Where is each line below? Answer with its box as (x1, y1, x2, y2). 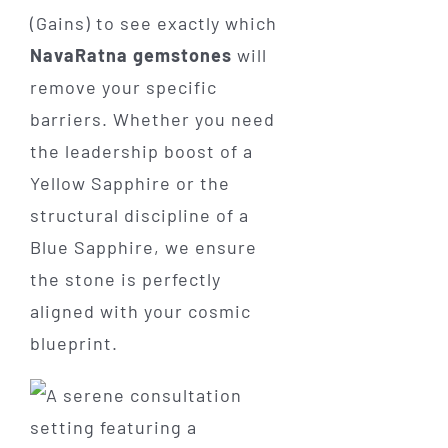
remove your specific (29, 75, 217, 98)
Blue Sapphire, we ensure (29, 235, 257, 258)
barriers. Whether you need (29, 107, 275, 130)
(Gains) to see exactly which (29, 11, 277, 34)
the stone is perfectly (29, 267, 221, 290)
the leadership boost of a (29, 139, 253, 162)
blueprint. (29, 331, 118, 354)
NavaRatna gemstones (29, 43, 232, 66)
